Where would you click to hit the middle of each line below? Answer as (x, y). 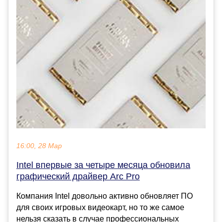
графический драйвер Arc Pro (78, 176)
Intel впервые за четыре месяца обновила (103, 165)
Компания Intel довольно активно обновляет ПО (105, 196)
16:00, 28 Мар (39, 146)
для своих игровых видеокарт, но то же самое (100, 207)
